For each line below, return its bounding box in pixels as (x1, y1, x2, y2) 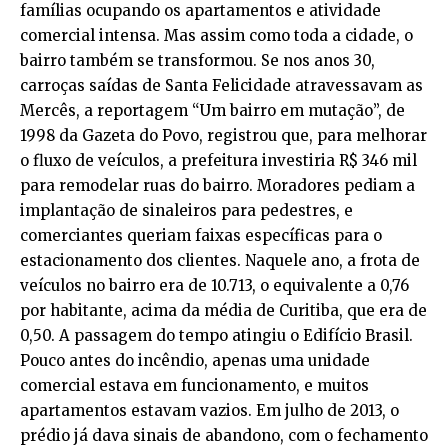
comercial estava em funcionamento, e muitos (20, 375, 369, 395)
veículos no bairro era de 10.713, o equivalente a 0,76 (20, 275, 409, 295)
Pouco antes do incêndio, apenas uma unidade (20, 350, 370, 370)
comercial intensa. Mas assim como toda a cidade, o (20, 25, 413, 45)
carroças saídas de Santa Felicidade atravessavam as (20, 75, 423, 95)
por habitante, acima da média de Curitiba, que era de (20, 300, 427, 320)
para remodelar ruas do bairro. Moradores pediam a (20, 175, 415, 195)
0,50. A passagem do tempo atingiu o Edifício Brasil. (20, 325, 413, 345)
